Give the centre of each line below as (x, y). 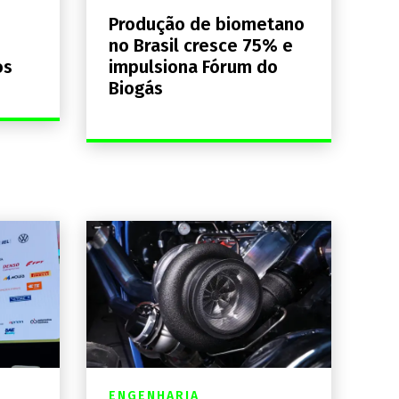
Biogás (135, 88)
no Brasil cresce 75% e (200, 45)
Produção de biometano (206, 24)
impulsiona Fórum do (193, 66)
